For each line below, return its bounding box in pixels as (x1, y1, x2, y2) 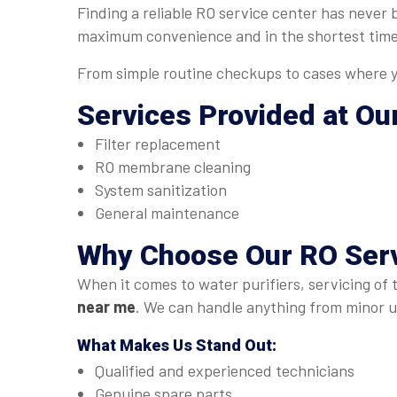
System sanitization (95, 180, 227, 199)
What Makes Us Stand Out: (77, 336, 276, 354)
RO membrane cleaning (95, 157, 251, 176)
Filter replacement (95, 134, 221, 153)
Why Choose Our (77, 238, 300, 272)
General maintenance (95, 203, 239, 222)
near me (77, 297, 136, 316)
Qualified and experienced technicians (95, 361, 354, 380)
